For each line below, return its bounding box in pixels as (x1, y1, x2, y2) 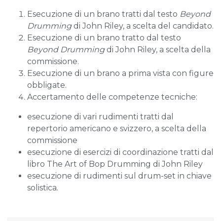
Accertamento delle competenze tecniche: (27, 92, 197, 102)
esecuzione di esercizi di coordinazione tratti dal (27, 147, 214, 157)
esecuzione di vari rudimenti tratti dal (27, 112, 174, 122)
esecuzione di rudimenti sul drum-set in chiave (27, 171, 212, 181)
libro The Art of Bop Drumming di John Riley (27, 159, 203, 169)
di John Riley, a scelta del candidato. (74, 21, 214, 31)
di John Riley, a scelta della (107, 45, 211, 55)
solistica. (27, 183, 58, 193)
